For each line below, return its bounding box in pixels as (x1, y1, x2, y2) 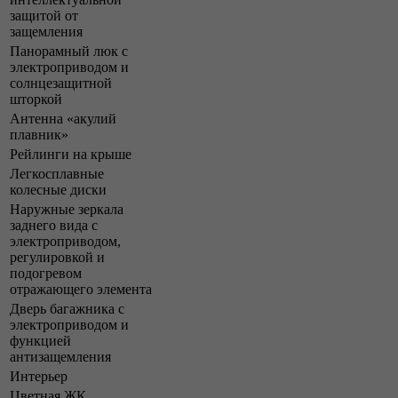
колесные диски (10, 181, 107, 197)
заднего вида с (10, 217, 98, 233)
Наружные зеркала (10, 201, 123, 217)
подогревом (10, 265, 82, 281)
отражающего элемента (10, 281, 152, 297)
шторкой (10, 91, 62, 107)
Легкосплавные (10, 165, 104, 181)
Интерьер (10, 368, 68, 384)
